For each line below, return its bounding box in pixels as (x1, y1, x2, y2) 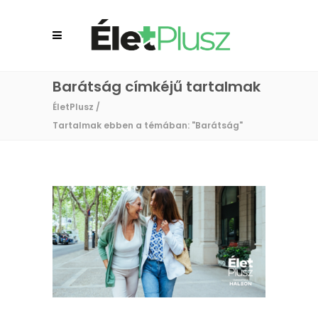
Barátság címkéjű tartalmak (53, 77, 261, 97)
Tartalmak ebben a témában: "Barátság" (53, 119, 243, 131)
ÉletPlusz (53, 100, 94, 113)
